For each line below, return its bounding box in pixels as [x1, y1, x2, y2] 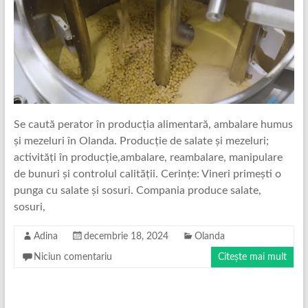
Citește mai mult [218, 252, 287, 262]
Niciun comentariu [33, 252, 112, 262]
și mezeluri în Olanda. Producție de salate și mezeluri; [13, 135, 269, 146]
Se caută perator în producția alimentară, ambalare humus [13, 118, 293, 130]
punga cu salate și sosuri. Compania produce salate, [13, 184, 261, 196]
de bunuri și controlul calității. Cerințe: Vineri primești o [13, 168, 281, 179]
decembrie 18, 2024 [83, 231, 168, 241]
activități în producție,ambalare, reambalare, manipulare [13, 151, 283, 163]
